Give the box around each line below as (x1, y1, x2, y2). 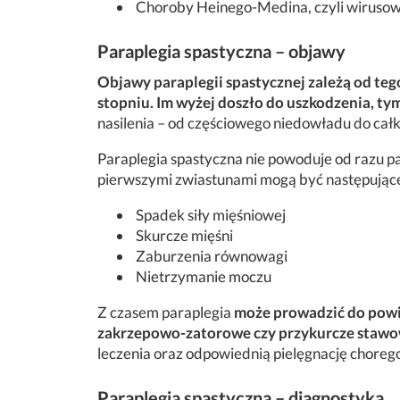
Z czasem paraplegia (97, 303, 234, 321)
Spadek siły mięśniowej (133, 205, 286, 224)
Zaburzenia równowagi (133, 246, 287, 265)
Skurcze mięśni (133, 226, 233, 245)
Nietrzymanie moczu (133, 267, 271, 286)
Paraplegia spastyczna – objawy (97, 40, 346, 62)
